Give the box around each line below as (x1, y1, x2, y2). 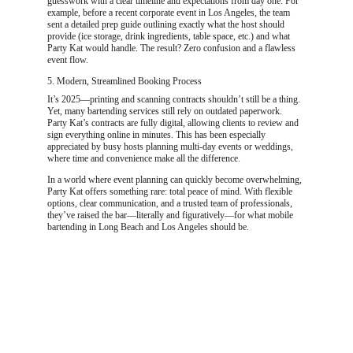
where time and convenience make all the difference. (47, 153, 240, 164)
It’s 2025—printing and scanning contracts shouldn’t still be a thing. (47, 94, 303, 105)
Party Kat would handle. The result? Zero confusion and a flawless (47, 43, 298, 54)
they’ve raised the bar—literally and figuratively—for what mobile (47, 210, 295, 221)
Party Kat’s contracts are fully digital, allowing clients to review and (47, 117, 301, 128)
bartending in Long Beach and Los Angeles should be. (47, 221, 249, 232)
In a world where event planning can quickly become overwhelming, (47, 174, 304, 185)
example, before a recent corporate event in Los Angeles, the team (47, 7, 292, 18)
